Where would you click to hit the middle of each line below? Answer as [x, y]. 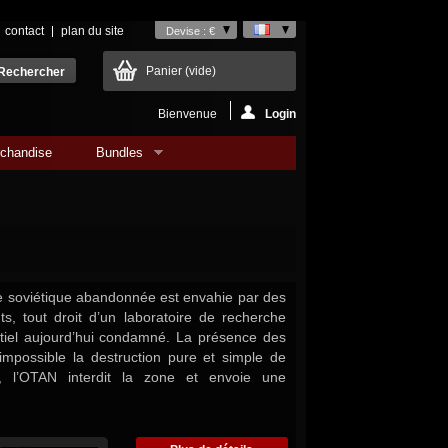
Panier [165, 71]
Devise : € [190, 31]
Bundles [120, 152]
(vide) [200, 71]
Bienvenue [189, 114]
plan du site [92, 31]
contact [24, 31]
